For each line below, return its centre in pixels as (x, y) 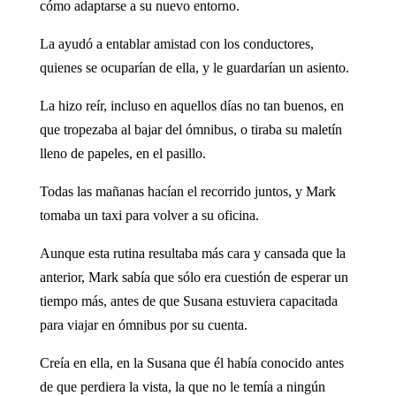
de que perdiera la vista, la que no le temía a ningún (182, 386)
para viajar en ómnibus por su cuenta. (143, 324)
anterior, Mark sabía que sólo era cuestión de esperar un (194, 277)
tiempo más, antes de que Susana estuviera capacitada (188, 301)
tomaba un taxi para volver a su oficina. (149, 215)
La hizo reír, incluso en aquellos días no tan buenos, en (191, 105)
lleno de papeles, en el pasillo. (122, 153)
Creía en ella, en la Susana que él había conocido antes (191, 362)
